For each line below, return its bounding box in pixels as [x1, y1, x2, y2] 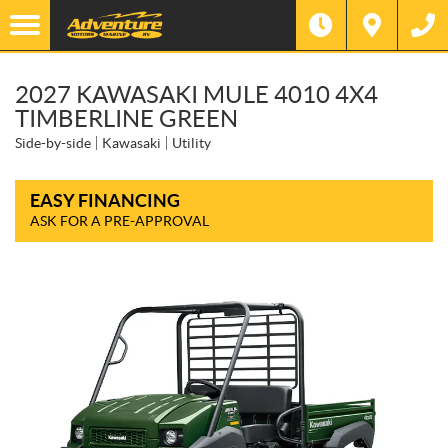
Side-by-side [15, 135, 91, 151]
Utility [172, 135, 211, 151]
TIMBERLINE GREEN [15, 105, 238, 132]
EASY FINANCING [30, 190, 180, 211]
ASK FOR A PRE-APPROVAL [30, 213, 209, 229]
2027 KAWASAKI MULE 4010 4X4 [15, 81, 378, 108]
